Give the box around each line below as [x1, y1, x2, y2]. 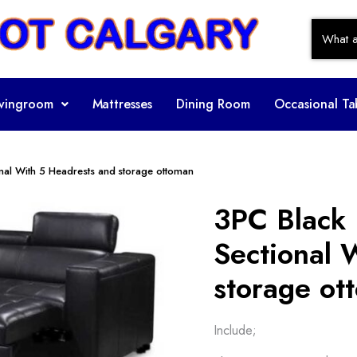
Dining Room [176, 95, 250, 113]
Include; [214, 321, 257, 339]
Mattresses [92, 95, 153, 113]
